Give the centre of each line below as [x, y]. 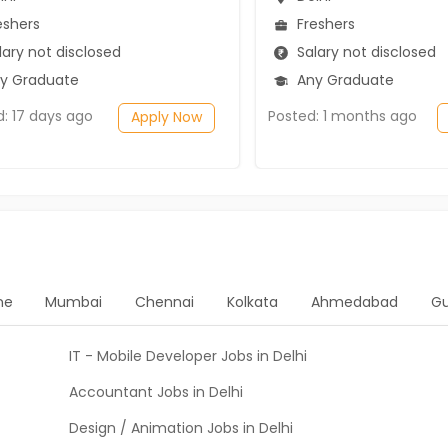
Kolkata [253, 302]
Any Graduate [343, 79]
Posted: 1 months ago [342, 116]
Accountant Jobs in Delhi [156, 392]
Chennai [165, 302]
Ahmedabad [354, 302]
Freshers [324, 23]
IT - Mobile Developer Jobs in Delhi [188, 356]
